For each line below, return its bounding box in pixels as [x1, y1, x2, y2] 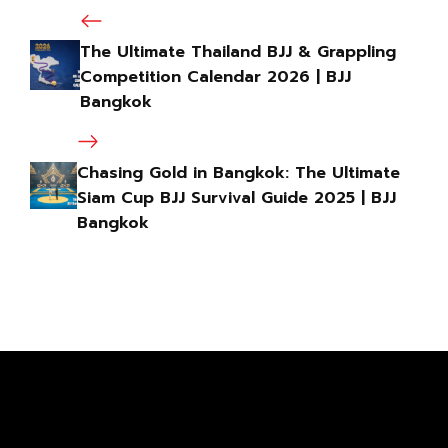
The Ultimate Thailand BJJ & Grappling [80, 40, 397, 65]
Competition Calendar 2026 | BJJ [80, 65, 352, 90]
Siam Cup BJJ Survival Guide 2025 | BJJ [76, 185, 396, 210]
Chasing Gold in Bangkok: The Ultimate [76, 160, 400, 185]
